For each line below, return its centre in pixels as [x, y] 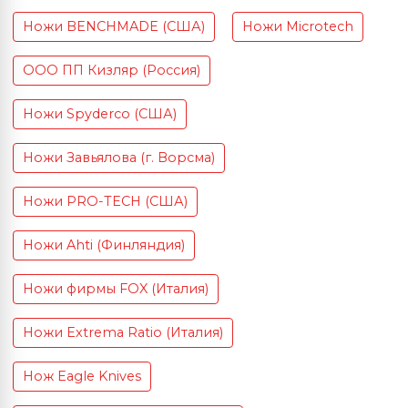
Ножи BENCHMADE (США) [114, 26]
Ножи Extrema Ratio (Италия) [123, 332]
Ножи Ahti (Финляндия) [104, 245]
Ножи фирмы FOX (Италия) [116, 289]
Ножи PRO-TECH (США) [105, 201]
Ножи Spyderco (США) [100, 114]
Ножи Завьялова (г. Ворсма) [119, 158]
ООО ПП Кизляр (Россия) [112, 70]
